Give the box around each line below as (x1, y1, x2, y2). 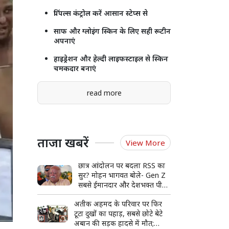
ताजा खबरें (37, 134, 89, 151)
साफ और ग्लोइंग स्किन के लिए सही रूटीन (54, 26, 171, 36)
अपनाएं (54, 36, 75, 46)
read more (86, 88, 122, 98)
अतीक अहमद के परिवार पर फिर (74, 199, 163, 209)
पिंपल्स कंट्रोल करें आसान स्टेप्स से (54, 8, 148, 18)
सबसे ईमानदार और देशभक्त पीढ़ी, (78, 180, 170, 190)
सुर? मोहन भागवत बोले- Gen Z (78, 170, 166, 180)
